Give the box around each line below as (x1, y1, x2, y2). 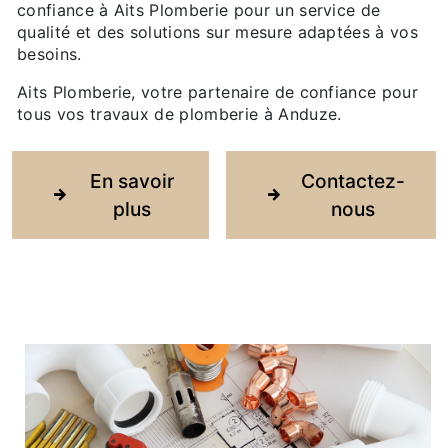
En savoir (90, 168, 175, 193)
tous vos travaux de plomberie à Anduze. (17, 104, 342, 124)
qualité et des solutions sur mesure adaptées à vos (17, 22, 419, 42)
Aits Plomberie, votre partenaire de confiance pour (17, 82, 419, 102)
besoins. (17, 44, 82, 64)
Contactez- (301, 168, 406, 193)
